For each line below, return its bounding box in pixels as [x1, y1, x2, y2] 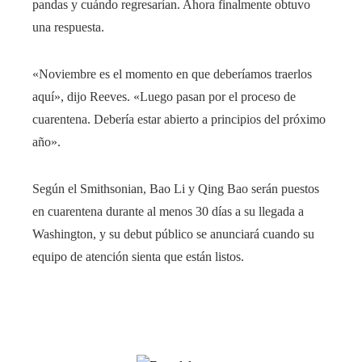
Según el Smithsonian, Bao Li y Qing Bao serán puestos [32, 182, 319, 196]
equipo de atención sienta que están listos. [32, 250, 244, 263]
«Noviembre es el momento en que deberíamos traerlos [32, 67, 312, 81]
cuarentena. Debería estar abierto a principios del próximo [32, 112, 326, 126]
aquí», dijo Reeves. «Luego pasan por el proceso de [32, 90, 296, 103]
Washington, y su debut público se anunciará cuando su [32, 227, 314, 241]
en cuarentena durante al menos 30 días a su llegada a [32, 204, 304, 218]
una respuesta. [32, 20, 104, 34]
